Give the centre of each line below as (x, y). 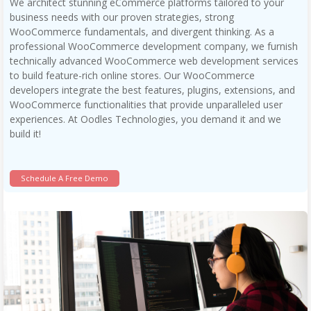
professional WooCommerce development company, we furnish (153, 47)
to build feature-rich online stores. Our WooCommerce (132, 76)
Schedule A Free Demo (64, 178)
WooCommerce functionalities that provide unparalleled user (146, 105)
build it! (25, 134)
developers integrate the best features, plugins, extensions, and (152, 90)
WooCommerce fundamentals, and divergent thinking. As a (142, 32)
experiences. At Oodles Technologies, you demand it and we (145, 119)
